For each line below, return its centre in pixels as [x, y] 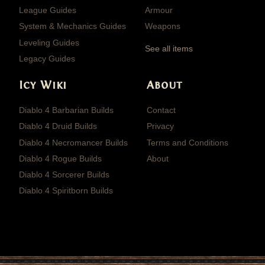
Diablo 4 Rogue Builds [60, 158]
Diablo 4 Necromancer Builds [73, 142]
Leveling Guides [49, 42]
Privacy [160, 126]
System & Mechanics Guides [72, 26]
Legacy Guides [47, 58]
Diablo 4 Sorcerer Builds [64, 174]
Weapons [163, 26]
